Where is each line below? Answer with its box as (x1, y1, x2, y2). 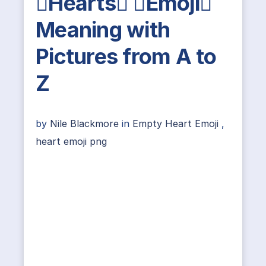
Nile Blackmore (50, 118, 122, 129)
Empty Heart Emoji (132, 118, 218, 129)
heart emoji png (36, 135, 107, 147)
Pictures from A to (36, 43, 217, 69)
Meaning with (36, 17, 170, 43)
